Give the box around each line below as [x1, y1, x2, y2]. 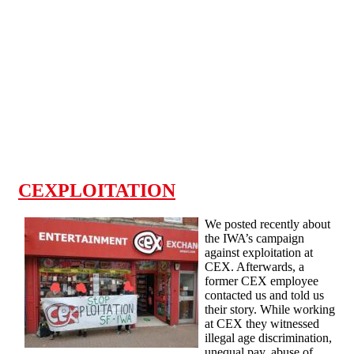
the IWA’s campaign [205, 231, 304, 245]
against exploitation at [205, 245, 313, 259]
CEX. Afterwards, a [205, 259, 304, 273]
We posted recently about [205, 217, 330, 231]
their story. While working [205, 302, 335, 316]
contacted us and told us [205, 288, 324, 302]
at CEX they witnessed [205, 316, 319, 330]
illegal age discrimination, [205, 330, 332, 345]
